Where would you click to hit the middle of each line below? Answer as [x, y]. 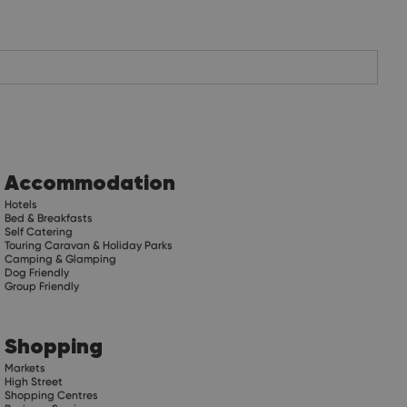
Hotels [21, 204]
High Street [34, 381]
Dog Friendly [37, 272]
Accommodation [90, 182]
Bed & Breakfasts [49, 218]
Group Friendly [42, 286]
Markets [25, 367]
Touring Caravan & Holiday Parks [89, 245]
